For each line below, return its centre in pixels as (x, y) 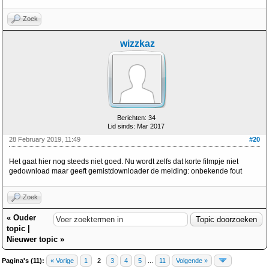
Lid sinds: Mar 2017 (136, 126)
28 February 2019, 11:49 (45, 139)
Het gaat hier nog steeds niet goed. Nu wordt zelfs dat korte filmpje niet (124, 162)
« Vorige (62, 261)
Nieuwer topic (32, 239)
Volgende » (192, 261)
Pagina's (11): (23, 261)
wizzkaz (138, 44)
